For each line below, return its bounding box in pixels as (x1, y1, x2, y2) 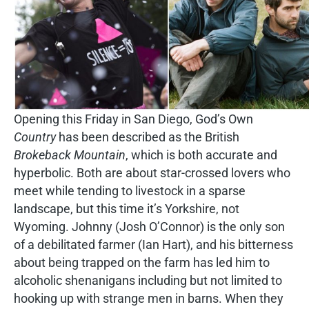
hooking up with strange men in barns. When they (14, 291, 283, 306)
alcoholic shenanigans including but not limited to (14, 273, 282, 288)
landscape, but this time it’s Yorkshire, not (14, 201, 239, 216)
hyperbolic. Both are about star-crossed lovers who (14, 166, 290, 180)
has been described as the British (56, 130, 239, 144)
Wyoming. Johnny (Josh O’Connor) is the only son (14, 219, 285, 234)
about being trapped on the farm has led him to (14, 255, 270, 270)
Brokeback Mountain (14, 148, 126, 162)
